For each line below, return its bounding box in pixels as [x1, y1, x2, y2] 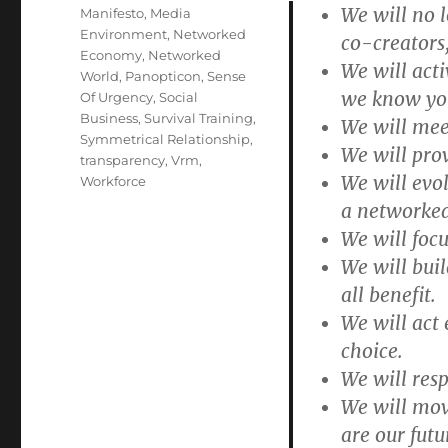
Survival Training [144, 110, 254, 126]
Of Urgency [80, 89, 154, 105]
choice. [340, 339, 403, 363]
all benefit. [340, 283, 436, 307]
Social [159, 89, 199, 105]
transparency [80, 152, 166, 168]
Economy [80, 47, 143, 63]
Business [80, 110, 139, 126]
